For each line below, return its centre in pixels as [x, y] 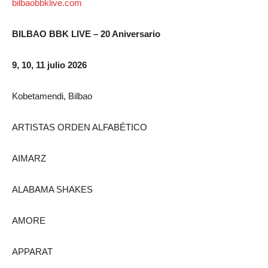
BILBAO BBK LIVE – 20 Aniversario [86, 33]
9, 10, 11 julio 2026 [49, 65]
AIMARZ [29, 158]
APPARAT [32, 251]
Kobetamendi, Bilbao [52, 96]
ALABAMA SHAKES [52, 189]
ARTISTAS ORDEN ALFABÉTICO [80, 127]
